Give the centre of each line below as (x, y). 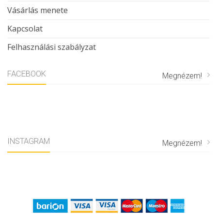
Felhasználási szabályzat (52, 47)
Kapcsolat (25, 28)
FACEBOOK (27, 74)
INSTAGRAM (29, 141)
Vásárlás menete (38, 10)
